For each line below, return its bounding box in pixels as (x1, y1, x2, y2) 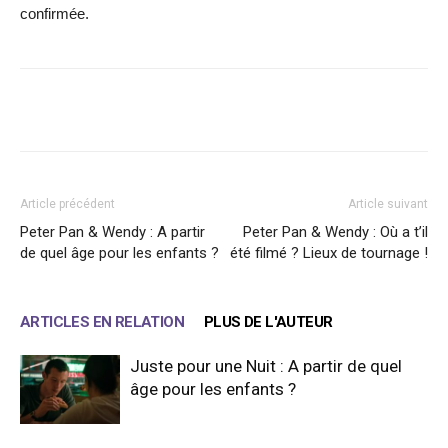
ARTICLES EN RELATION (20, 312, 184, 331)
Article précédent (20, 196, 115, 211)
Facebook (67, 101, 119, 117)
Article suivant (348, 196, 428, 211)
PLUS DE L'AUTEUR (204, 312, 333, 331)
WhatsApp (283, 101, 336, 117)
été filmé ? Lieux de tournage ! (230, 243, 428, 262)
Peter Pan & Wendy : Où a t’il (243, 222, 428, 241)
